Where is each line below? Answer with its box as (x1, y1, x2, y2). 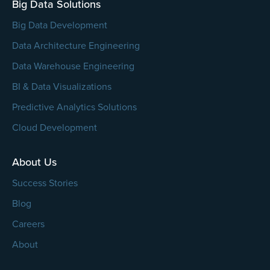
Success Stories (12, 177, 78, 189)
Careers (12, 218, 45, 230)
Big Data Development (12, 19, 107, 31)
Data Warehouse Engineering (12, 60, 134, 72)
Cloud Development (12, 122, 97, 134)
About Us (12, 155, 57, 169)
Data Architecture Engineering (12, 40, 140, 52)
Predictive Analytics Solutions (12, 101, 137, 113)
